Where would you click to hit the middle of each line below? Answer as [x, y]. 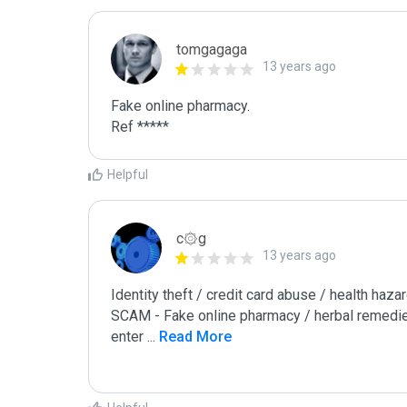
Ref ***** [140, 127]
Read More [194, 337]
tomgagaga [212, 50]
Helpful [128, 174]
